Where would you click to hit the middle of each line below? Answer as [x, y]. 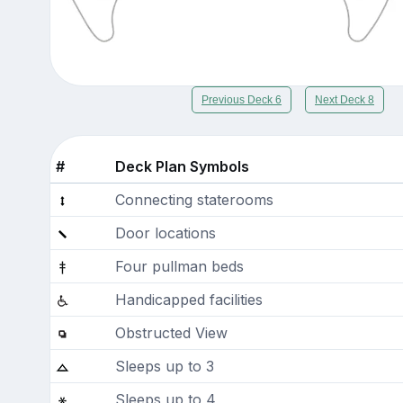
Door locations [165, 233]
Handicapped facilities [188, 299]
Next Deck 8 [345, 99]
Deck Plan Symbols [182, 166]
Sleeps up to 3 [164, 366]
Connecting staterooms [194, 199]
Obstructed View [171, 332]
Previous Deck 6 [242, 99]
